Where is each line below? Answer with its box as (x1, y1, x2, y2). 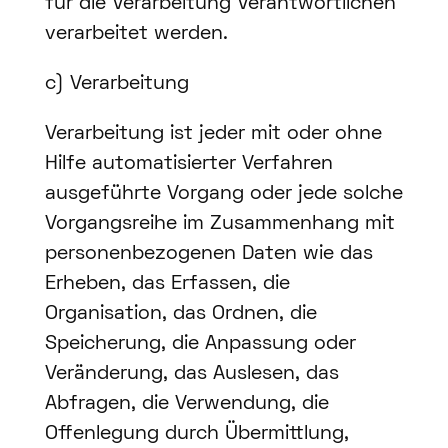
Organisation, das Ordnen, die (44, 305, 317, 324)
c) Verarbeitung (44, 75, 189, 94)
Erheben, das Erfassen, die (44, 275, 290, 294)
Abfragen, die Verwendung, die (44, 395, 329, 414)
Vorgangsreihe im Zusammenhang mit (44, 215, 395, 234)
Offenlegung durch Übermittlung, (44, 425, 349, 444)
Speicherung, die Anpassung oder (44, 335, 356, 354)
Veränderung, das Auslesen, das (44, 365, 339, 384)
